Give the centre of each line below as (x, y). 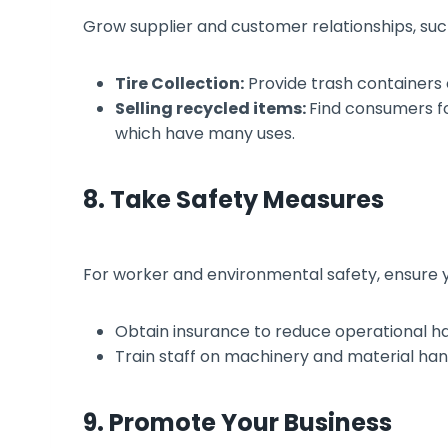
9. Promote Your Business (237, 422)
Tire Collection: (179, 83)
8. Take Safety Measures (233, 199)
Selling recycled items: (212, 108)
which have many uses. (207, 133)
